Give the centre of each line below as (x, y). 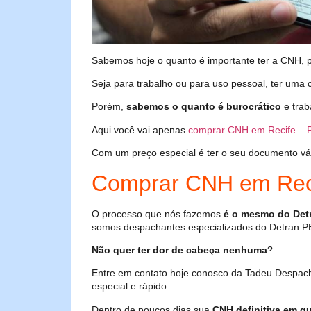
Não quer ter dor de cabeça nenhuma (179, 250)
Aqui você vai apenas (140, 129)
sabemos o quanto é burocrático (204, 107)
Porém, (109, 107)
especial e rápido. (131, 286)
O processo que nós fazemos (158, 213)
